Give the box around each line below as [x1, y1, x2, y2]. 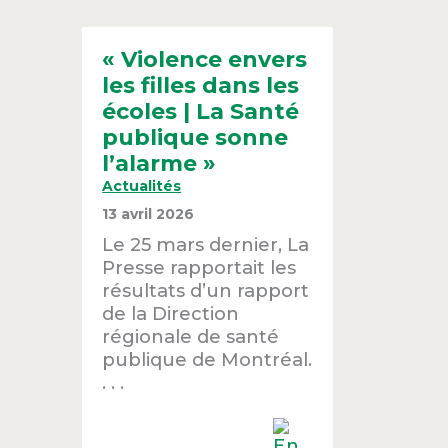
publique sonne [102, 123, 289, 151]
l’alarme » [102, 149, 217, 177]
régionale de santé [102, 324, 280, 348]
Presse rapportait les [102, 255, 297, 279]
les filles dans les [102, 71, 300, 99]
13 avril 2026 [102, 204, 195, 223]
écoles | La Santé [102, 97, 300, 125]
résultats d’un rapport [102, 278, 310, 302]
